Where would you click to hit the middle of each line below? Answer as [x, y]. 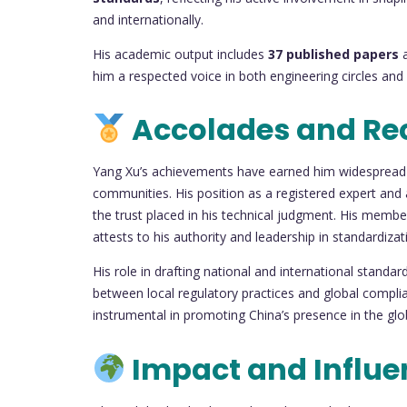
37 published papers [333, 54]
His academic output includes [180, 54]
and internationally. [148, 19]
